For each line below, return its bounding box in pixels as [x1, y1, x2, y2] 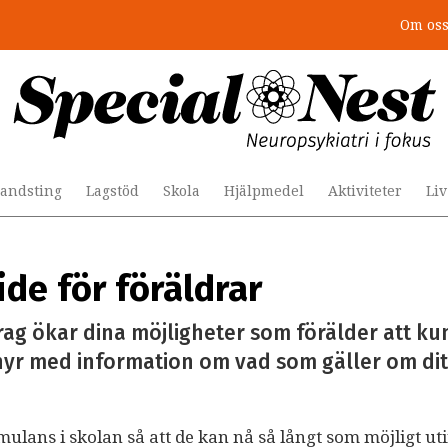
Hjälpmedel [224, 183, 304, 199]
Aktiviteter [328, 183, 402, 199]
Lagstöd [86, 183, 139, 199]
